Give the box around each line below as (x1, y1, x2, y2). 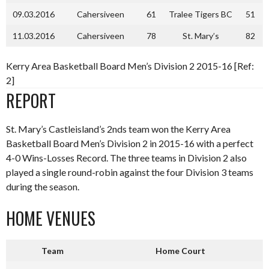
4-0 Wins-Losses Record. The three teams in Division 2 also (6, 152, 247, 163)
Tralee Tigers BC (169, 9, 232, 19)
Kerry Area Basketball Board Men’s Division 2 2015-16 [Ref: (6, 60, 254, 71)
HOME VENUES (6, 206, 95, 231)
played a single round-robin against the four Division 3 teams (6, 166, 253, 178)
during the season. (6, 181, 79, 192)
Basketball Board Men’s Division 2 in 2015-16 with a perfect (6, 138, 253, 149)
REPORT (6, 88, 56, 113)
